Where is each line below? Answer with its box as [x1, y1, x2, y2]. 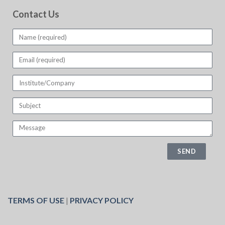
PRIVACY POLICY [70, 195, 134, 205]
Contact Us [13, 9, 59, 20]
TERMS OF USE [8, 195, 64, 205]
